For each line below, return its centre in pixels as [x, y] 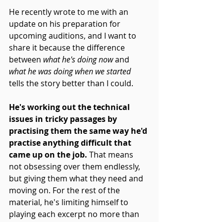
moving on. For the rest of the [65, 190]
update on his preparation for [66, 24]
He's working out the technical [70, 107]
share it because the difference [68, 47]
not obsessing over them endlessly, [76, 166]
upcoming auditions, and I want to [74, 35]
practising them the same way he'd [79, 131]
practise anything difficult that [71, 142]
